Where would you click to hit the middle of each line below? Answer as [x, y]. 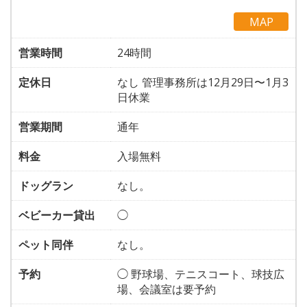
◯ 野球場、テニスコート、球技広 [201, 274]
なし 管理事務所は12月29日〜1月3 [203, 82]
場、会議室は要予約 [167, 289]
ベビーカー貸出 [57, 215]
